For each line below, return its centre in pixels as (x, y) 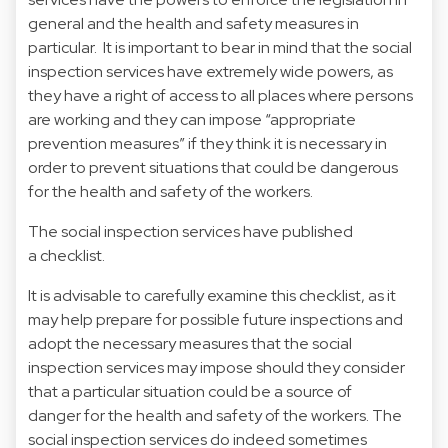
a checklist (65, 255)
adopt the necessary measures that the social (190, 343)
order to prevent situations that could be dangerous (213, 167)
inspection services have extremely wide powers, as (210, 71)
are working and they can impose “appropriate (192, 119)
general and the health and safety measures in (193, 23)
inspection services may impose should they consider (216, 367)
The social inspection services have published (190, 231)
